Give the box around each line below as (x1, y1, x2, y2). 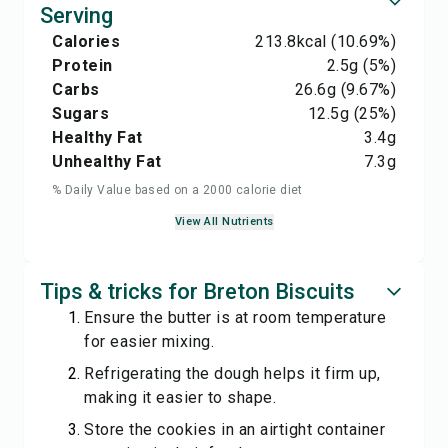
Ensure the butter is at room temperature (84, 308, 386, 327)
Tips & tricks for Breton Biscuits (40, 279, 355, 304)
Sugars (52, 104, 109, 123)
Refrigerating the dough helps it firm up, (84, 364, 381, 383)
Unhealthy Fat (52, 152, 162, 171)
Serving (40, 3, 113, 28)
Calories (52, 32, 120, 51)
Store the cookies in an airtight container (84, 420, 385, 439)
